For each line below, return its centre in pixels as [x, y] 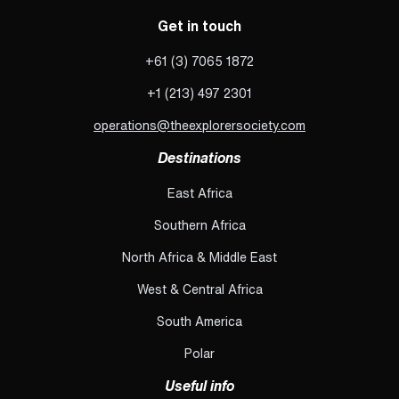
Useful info [199, 386]
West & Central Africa [199, 290]
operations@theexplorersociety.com [199, 126]
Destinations [199, 158]
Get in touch [199, 26]
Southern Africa [199, 226]
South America [199, 322]
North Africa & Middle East [199, 258]
